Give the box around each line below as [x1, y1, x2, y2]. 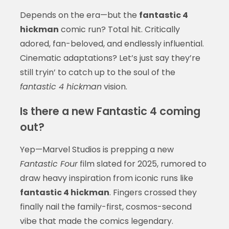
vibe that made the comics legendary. [19, 215, 173, 227]
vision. [101, 80, 127, 93]
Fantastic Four [19, 157, 78, 170]
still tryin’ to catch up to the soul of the [19, 66, 175, 78]
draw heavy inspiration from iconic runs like [19, 172, 193, 184]
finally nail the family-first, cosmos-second [19, 200, 192, 213]
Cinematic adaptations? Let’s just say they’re [19, 52, 200, 64]
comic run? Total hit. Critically [58, 23, 180, 35]
